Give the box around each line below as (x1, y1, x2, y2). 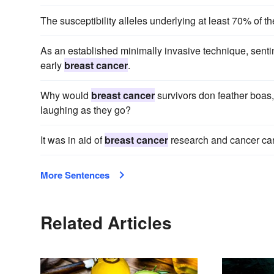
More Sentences (40, 168, 109, 182)
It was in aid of (40, 133, 105, 147)
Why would (40, 88, 91, 103)
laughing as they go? (40, 103, 131, 117)
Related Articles (40, 210, 172, 235)
